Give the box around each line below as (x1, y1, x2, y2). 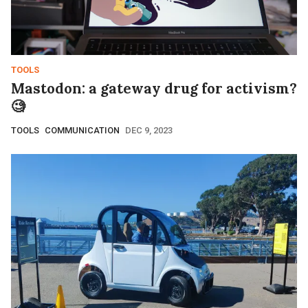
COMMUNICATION (45, 125, 120, 136)
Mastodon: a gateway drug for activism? (11, 79, 297, 98)
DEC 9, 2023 (125, 125, 173, 136)
